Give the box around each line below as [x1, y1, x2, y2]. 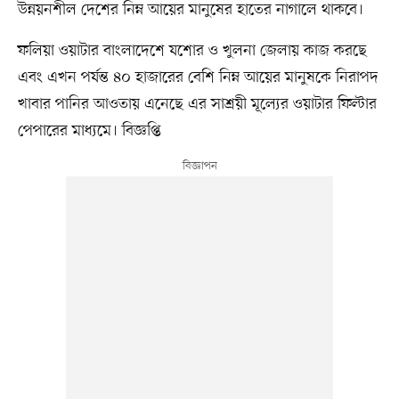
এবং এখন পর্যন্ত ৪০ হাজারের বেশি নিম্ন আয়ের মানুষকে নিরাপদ [17, 66, 379, 88]
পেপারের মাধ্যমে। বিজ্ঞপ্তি [17, 119, 161, 142]
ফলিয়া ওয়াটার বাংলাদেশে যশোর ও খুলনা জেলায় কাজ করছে [17, 39, 367, 61]
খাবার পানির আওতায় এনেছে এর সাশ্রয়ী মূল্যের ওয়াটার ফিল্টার [17, 93, 377, 115]
